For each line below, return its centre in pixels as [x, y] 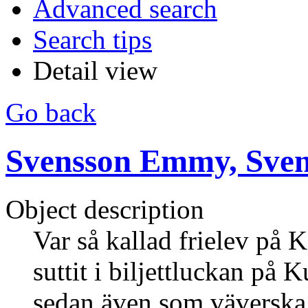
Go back [51, 112]
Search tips [92, 39]
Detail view [95, 70]
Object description [105, 210]
